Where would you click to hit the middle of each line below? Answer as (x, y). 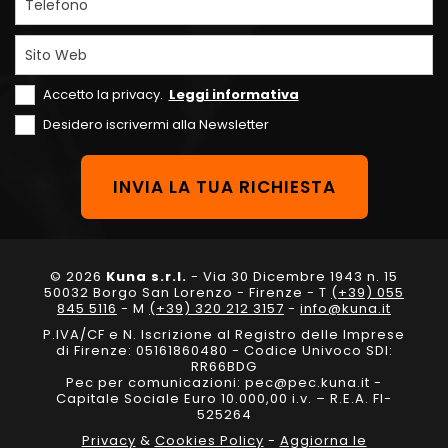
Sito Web (56, 55)
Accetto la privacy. (104, 94)
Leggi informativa (233, 94)
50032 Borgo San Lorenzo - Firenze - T (187, 292)
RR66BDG (224, 366)
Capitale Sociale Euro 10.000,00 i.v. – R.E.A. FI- (224, 398)
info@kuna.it (345, 308)
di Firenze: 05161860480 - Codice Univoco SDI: (224, 350)
